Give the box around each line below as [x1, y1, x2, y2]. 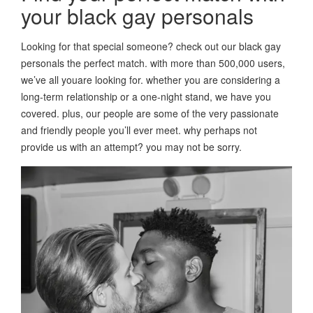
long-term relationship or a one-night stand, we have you [21, 89, 271, 104]
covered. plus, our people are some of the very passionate [21, 106, 279, 121]
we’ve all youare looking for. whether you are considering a [21, 73, 280, 87]
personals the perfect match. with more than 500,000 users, [21, 56, 285, 71]
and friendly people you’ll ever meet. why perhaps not [21, 123, 257, 138]
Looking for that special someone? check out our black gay [21, 39, 281, 54]
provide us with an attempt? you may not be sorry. [21, 140, 242, 154]
